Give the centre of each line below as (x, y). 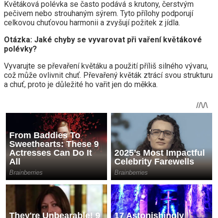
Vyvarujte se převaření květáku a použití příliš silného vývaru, (106, 66)
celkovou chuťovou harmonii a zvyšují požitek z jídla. (92, 23)
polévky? (20, 49)
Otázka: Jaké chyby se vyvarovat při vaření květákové (103, 40)
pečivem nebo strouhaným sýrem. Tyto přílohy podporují (99, 14)
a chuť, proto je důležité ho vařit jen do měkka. (81, 85)
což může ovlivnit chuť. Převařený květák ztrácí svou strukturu (108, 75)
